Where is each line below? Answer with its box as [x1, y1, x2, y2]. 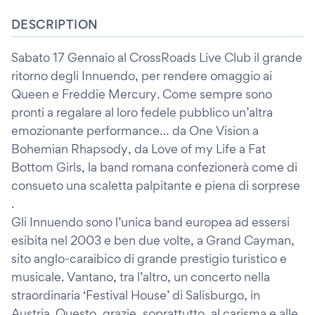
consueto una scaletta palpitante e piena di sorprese [11, 178, 300, 193]
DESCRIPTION [11, 17, 98, 32]
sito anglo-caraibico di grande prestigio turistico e [11, 251, 287, 266]
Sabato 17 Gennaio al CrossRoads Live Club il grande [11, 50, 302, 65]
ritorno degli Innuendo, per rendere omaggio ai [11, 68, 272, 83]
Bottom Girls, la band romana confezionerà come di [11, 160, 297, 174]
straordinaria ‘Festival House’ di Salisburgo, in [11, 288, 260, 302]
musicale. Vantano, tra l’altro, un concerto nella [11, 269, 270, 284]
